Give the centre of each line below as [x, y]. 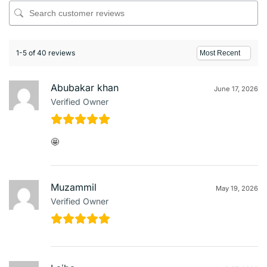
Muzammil [74, 187]
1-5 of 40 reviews [46, 53]
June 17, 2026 [236, 89]
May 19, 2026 [237, 188]
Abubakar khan [85, 87]
